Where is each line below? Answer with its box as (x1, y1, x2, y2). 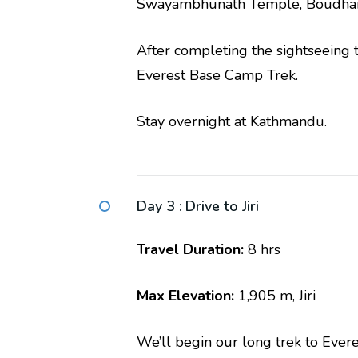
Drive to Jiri (185, 197, 259, 217)
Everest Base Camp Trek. (137, 66, 298, 86)
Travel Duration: (137, 240, 244, 260)
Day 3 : (137, 197, 182, 217)
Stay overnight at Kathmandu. (137, 112, 327, 132)
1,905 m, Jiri (234, 286, 316, 306)
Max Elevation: (137, 286, 234, 306)
